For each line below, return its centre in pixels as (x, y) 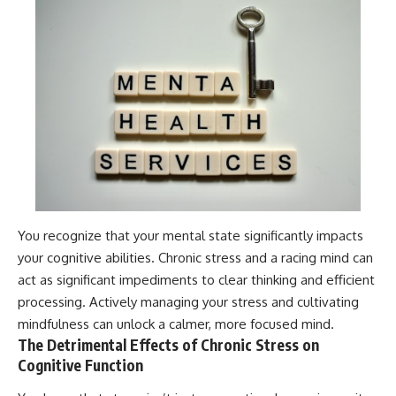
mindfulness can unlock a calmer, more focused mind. (176, 324)
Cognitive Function (80, 365)
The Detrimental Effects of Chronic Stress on (168, 344)
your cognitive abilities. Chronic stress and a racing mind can (195, 257)
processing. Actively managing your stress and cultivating (188, 301)
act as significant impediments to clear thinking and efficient (196, 279)
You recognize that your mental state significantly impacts (190, 235)
